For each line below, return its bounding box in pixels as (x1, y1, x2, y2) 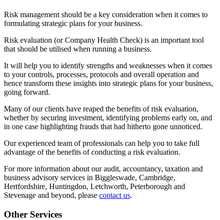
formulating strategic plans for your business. (4, 19, 142, 27)
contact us (99, 191, 130, 199)
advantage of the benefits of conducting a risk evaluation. (4, 147, 180, 156)
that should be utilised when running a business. (4, 44, 152, 53)
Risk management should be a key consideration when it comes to (4, 10, 208, 19)
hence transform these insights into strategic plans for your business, (4, 79, 213, 87)
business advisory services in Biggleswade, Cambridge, (4, 173, 175, 182)
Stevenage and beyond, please (4, 191, 99, 199)
